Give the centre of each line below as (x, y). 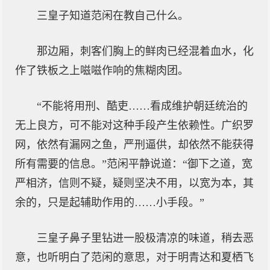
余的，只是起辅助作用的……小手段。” (110, 202)
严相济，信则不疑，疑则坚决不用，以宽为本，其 (134, 183)
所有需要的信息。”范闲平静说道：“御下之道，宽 (134, 164)
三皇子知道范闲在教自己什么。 (113, 16)
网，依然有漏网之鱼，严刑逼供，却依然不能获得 (134, 145)
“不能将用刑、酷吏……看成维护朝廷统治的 (142, 106)
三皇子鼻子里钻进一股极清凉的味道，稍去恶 (145, 238)
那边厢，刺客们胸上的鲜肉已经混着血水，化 (145, 51)
